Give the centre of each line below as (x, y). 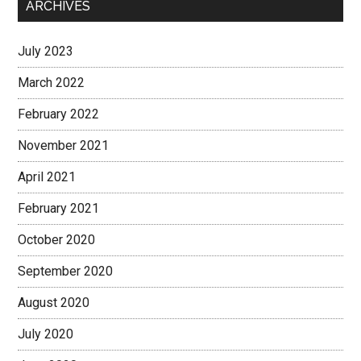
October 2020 (57, 240)
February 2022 (59, 114)
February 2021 (59, 208)
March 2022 (52, 83)
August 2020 (54, 303)
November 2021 (64, 145)
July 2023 (46, 51)
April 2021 (47, 177)
